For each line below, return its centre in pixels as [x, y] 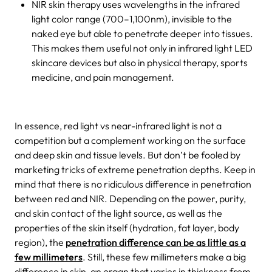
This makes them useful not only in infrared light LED [142, 48]
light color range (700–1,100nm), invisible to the [132, 19]
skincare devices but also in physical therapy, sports [140, 62]
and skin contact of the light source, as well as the [118, 213]
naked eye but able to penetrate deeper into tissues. [142, 33]
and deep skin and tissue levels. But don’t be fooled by [127, 155]
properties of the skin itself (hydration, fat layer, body [127, 227]
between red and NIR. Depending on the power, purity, [130, 198]
